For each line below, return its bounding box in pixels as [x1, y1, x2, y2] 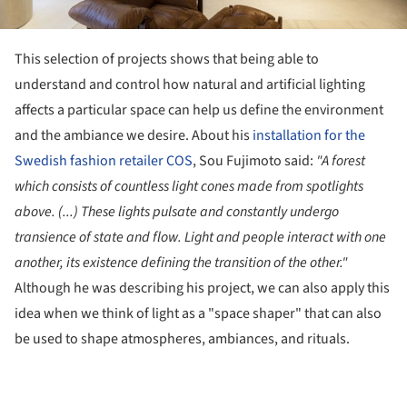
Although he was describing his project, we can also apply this [15, 278, 390, 299]
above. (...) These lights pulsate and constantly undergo [15, 202, 339, 223]
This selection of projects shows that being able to [15, 49, 319, 70]
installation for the [253, 125, 365, 146]
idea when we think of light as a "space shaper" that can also [15, 303, 382, 324]
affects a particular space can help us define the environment [15, 100, 383, 121]
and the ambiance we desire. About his [15, 125, 253, 146]
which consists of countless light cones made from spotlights [15, 176, 363, 197]
